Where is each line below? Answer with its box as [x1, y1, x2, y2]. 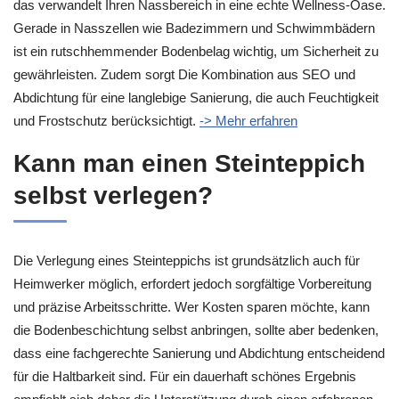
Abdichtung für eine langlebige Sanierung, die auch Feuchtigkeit [13, 90, 379, 106]
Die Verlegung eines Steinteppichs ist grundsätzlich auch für [13, 252, 360, 268]
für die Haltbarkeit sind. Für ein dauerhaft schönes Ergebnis [13, 368, 356, 384]
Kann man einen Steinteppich [13, 149, 365, 177]
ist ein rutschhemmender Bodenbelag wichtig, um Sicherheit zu [13, 44, 379, 60]
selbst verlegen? [13, 181, 213, 209]
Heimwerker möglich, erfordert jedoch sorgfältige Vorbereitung [13, 275, 371, 291]
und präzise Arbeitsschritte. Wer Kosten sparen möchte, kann [13, 298, 370, 314]
